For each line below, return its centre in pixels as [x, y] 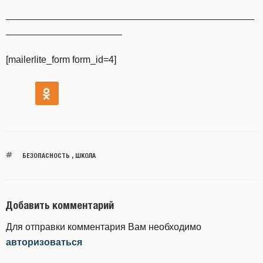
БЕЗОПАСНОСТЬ [46, 156]
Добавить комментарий [60, 205]
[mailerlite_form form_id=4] [61, 60]
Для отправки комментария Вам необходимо [104, 227]
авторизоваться [44, 242]
